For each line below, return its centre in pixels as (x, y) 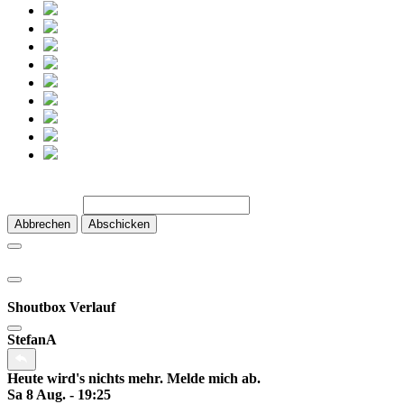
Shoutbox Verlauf (61, 308)
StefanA (32, 340)
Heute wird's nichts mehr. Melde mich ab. (134, 379)
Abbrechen (42, 225)
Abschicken (119, 225)
